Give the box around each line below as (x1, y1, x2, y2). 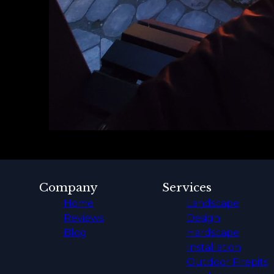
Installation (186, 242, 241, 254)
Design (186, 212, 220, 224)
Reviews (64, 212, 103, 224)
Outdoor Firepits (186, 256, 268, 268)
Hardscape (186, 227, 239, 239)
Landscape (186, 198, 239, 210)
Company (39, 180, 98, 195)
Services (161, 180, 212, 195)
